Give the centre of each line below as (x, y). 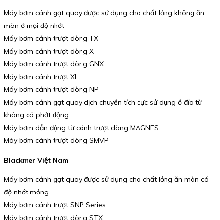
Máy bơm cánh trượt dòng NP (51, 90)
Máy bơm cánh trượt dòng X (49, 51)
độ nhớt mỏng (26, 192)
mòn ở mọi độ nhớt (34, 26)
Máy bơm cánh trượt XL (41, 77)
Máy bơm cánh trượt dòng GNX (54, 64)
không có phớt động (36, 115)
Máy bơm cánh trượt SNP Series (55, 205)
